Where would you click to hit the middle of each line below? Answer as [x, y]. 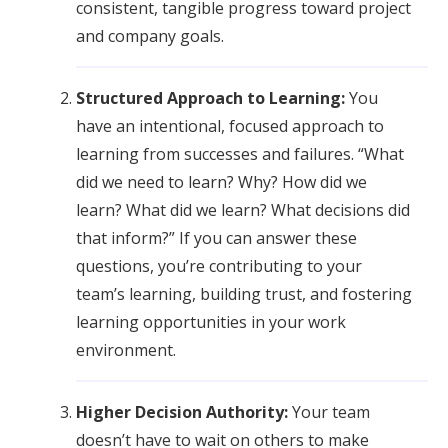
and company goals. [150, 36]
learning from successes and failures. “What [240, 154]
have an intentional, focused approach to [230, 126]
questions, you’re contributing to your [219, 266]
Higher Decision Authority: [184, 412]
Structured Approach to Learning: [212, 98]
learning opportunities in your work [211, 322]
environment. [126, 350]
